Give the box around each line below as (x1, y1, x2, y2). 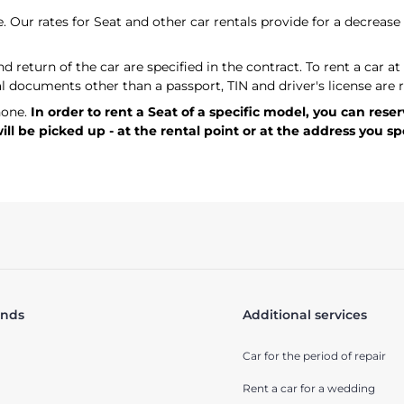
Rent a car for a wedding (243, 381, 375, 396)
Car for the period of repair (243, 349, 386, 363)
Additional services (243, 307, 367, 324)
